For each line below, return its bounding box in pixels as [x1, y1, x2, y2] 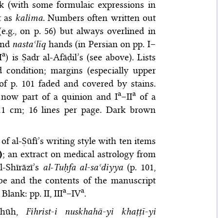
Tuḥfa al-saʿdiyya [53, 162, 124, 173]
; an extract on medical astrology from [2, 148, 156, 160]
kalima [15, 12, 43, 24]
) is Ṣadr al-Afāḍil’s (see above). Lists [5, 52, 156, 63]
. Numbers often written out [43, 12, 156, 24]
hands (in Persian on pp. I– [46, 38, 156, 50]
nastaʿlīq [12, 38, 46, 50]
